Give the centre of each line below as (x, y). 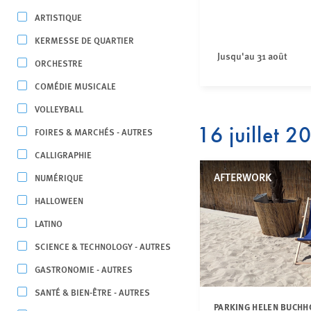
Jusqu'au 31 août (252, 56)
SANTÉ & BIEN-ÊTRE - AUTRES (92, 292)
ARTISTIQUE (58, 17)
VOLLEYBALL (59, 109)
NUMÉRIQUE (59, 177)
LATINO (49, 223)
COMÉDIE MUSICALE (75, 86)
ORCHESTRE (59, 63)
